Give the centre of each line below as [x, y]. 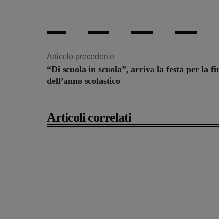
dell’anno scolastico [84, 81]
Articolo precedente [81, 57]
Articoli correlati [89, 118]
